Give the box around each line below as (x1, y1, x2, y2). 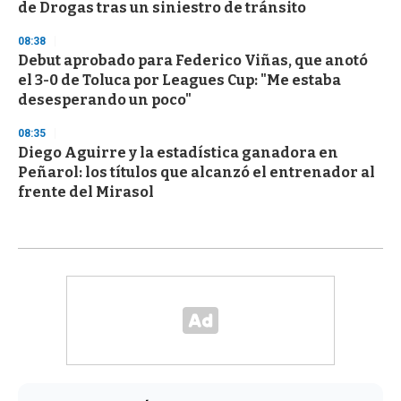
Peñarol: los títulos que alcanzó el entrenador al (18, 164, 375, 182)
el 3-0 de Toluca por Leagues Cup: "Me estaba (18, 72, 341, 90)
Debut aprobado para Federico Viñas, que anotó (18, 52, 368, 70)
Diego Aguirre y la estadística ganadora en (18, 144, 338, 162)
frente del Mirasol (18, 183, 154, 201)
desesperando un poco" (18, 91, 192, 109)
